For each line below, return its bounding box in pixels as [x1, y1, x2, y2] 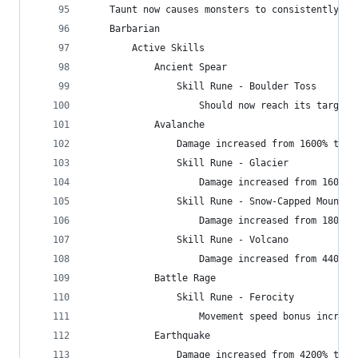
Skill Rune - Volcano [87, 234, 288, 245]
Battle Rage [87, 272, 216, 284]
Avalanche [87, 119, 205, 130]
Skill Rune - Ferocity [87, 292, 294, 303]
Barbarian [87, 23, 160, 34]
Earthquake [87, 330, 210, 341]
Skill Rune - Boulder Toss [87, 81, 316, 92]
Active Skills [87, 42, 205, 54]
